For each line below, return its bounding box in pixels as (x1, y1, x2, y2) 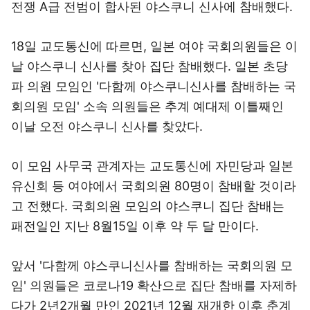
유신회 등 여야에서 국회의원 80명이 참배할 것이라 (11, 179, 296, 193)
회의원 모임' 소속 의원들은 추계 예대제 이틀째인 (11, 99, 284, 113)
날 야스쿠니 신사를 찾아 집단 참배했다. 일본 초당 (11, 59, 288, 73)
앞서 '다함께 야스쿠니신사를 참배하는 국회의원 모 (11, 258, 293, 273)
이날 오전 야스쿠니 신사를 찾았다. (11, 119, 203, 134)
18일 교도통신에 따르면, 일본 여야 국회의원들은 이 (11, 39, 298, 53)
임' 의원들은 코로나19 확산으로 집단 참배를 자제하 (11, 278, 297, 293)
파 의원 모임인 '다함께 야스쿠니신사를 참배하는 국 (11, 79, 296, 93)
